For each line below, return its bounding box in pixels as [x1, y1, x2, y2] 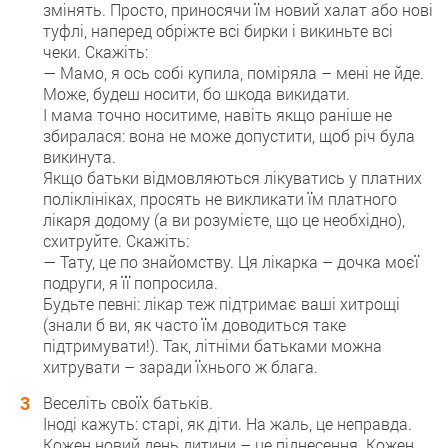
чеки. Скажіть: [43, 41, 148, 62]
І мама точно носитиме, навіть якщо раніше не [43, 104, 392, 125]
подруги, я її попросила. [43, 272, 218, 293]
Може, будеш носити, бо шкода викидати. [43, 83, 350, 104]
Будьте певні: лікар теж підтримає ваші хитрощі [43, 293, 400, 314]
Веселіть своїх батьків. [43, 392, 213, 413]
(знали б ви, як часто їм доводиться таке [43, 314, 346, 335]
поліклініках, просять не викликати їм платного [43, 188, 397, 209]
